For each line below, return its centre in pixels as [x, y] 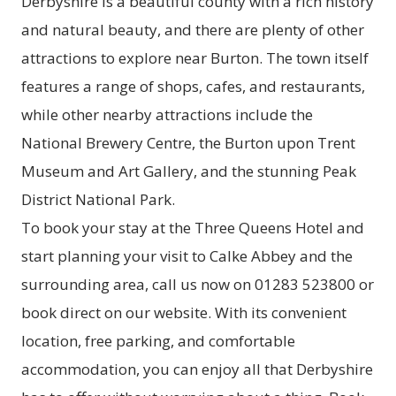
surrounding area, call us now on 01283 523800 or [198, 285]
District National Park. [98, 200]
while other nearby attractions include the [167, 115]
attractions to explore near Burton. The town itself [195, 58]
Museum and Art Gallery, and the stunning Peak [189, 171]
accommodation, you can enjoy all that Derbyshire [197, 369]
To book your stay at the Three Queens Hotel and [193, 228]
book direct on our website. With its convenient [184, 313]
